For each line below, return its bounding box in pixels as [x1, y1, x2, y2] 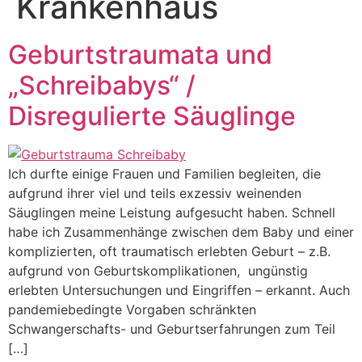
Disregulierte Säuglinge [8, 99, 296, 132]
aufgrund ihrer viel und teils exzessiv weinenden [8, 184, 301, 201]
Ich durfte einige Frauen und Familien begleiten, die [8, 165, 321, 182]
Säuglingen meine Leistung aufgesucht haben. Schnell [8, 204, 335, 221]
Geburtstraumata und [8, 38, 272, 70]
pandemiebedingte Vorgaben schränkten [8, 301, 256, 318]
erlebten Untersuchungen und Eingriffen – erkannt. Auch [8, 281, 350, 298]
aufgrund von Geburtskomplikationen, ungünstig [8, 262, 308, 279]
